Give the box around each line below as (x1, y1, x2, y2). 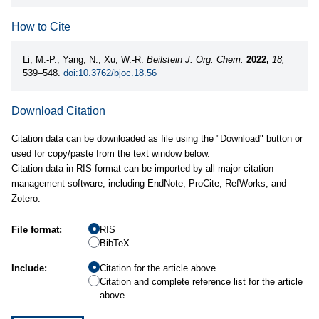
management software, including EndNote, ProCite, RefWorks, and (11, 178, 286, 189)
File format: (11, 224, 62, 235)
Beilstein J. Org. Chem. (147, 54, 244, 65)
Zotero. (11, 193, 41, 204)
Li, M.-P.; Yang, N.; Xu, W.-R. (23, 54, 147, 65)
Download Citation (11, 105, 105, 117)
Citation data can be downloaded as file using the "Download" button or (11, 133, 303, 144)
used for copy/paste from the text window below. (11, 148, 210, 159)
